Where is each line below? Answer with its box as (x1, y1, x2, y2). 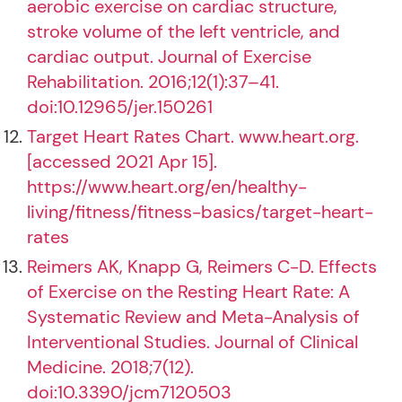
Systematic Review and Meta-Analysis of (27, 305, 360, 328)
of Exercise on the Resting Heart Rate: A (27, 280, 350, 303)
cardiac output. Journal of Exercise (27, 45, 311, 68)
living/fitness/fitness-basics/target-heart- (27, 200, 373, 223)
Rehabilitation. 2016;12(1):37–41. (27, 70, 279, 93)
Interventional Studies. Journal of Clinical (27, 330, 358, 354)
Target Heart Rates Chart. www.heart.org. (27, 125, 359, 148)
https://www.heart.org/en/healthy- (27, 175, 307, 198)
